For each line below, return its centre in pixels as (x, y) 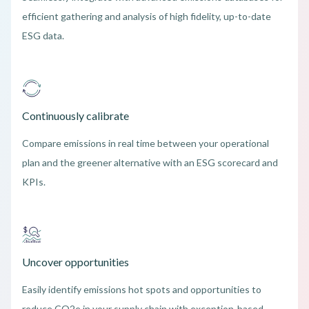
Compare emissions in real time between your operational (146, 143)
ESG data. (43, 36)
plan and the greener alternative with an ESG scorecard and (150, 162)
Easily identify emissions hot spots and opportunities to (142, 289)
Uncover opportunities (76, 262)
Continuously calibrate (76, 116)
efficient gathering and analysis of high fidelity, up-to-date (147, 16)
